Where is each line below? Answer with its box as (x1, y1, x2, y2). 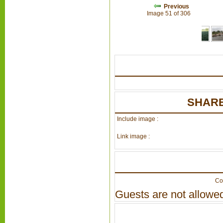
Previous (164, 2, 190, 10)
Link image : (116, 133, 150, 140)
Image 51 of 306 (147, 9, 194, 17)
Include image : (116, 115, 158, 122)
